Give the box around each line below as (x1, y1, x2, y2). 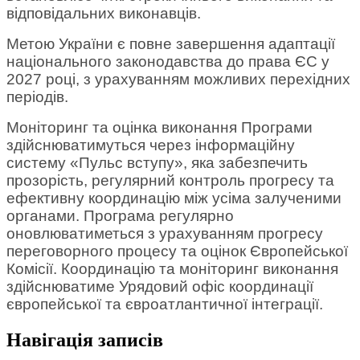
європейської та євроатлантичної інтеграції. (6, 295, 323, 313)
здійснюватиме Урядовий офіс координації (6, 277, 313, 295)
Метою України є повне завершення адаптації (6, 35, 335, 52)
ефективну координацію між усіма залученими (6, 189, 342, 207)
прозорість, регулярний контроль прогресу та (6, 171, 334, 189)
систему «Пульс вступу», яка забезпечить (6, 153, 308, 171)
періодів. (6, 88, 68, 105)
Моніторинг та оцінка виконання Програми (6, 118, 313, 136)
